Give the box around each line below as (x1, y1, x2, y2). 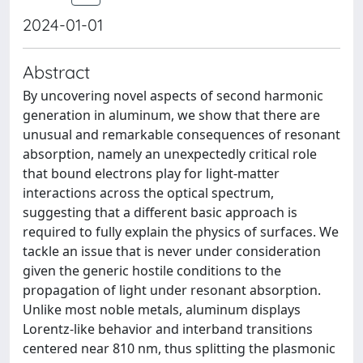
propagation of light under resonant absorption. (23, 281, 321, 299)
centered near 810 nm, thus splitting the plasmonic (23, 340, 335, 357)
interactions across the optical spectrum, (23, 184, 274, 202)
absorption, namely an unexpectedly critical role (23, 145, 317, 163)
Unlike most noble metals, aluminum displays (23, 301, 301, 318)
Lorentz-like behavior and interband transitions (23, 320, 313, 338)
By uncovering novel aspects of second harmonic (23, 87, 323, 105)
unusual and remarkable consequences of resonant (23, 126, 340, 143)
